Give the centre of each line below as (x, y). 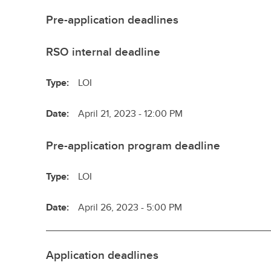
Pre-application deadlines (113, 19)
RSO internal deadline (103, 51)
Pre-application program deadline (133, 145)
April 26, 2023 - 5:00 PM (130, 207)
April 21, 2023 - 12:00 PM (131, 113)
